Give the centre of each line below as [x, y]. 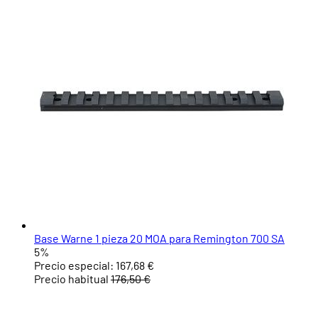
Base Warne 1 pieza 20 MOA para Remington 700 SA [159, 238]
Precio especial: [74, 265]
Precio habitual [71, 279]
